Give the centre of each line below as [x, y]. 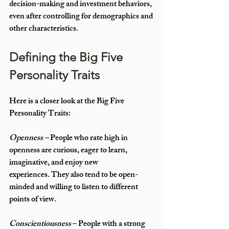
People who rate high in [89, 139]
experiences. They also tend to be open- [74, 176]
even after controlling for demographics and [82, 17]
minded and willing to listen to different [74, 188]
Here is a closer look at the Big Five [67, 102]
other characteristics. [44, 30]
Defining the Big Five [67, 57]
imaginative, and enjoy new [54, 164]
